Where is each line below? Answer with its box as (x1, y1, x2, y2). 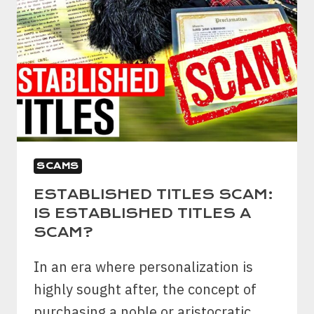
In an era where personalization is (34, 257, 253, 276)
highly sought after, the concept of (34, 279, 257, 299)
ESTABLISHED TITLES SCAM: (34, 186, 273, 203)
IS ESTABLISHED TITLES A (34, 205, 251, 221)
